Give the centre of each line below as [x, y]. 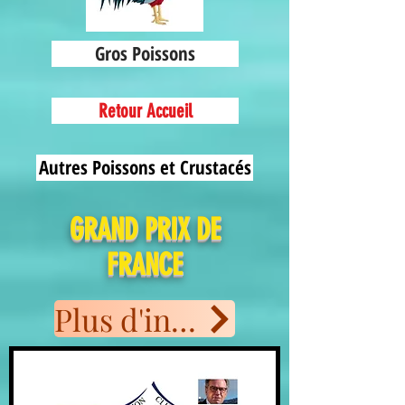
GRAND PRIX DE [145, 229]
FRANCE [145, 264]
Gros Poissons [145, 53]
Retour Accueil [145, 111]
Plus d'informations [184, 319]
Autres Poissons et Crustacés [145, 167]
